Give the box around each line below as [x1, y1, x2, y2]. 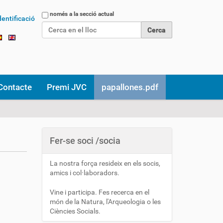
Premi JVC [47, 82, 87, 92]
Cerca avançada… [41, 39, 97, 47]
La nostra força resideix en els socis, [49, 159, 160, 167]
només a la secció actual [50, 10, 114, 17]
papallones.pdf [102, 82, 158, 92]
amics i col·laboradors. [49, 169, 119, 177]
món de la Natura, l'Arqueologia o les [49, 198, 161, 206]
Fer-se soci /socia [49, 135, 120, 146]
